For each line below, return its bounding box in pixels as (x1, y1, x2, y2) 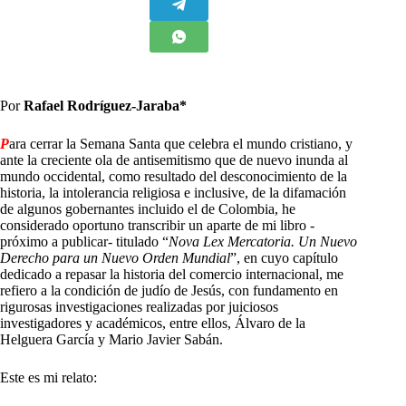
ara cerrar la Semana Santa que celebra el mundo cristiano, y (9, 136, 353, 152)
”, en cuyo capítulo (230, 250, 338, 266)
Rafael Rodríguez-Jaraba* (20, 98, 187, 114)
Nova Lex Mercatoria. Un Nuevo (169, 234, 357, 250)
